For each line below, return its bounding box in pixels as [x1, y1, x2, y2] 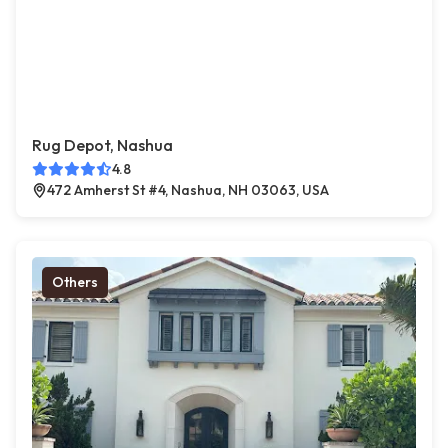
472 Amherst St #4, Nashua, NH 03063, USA [47, 181, 329, 200]
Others [52, 273, 98, 292]
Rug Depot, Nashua [32, 135, 173, 156]
